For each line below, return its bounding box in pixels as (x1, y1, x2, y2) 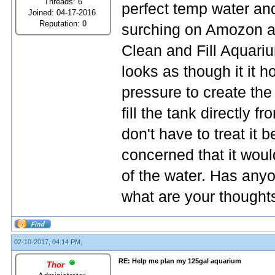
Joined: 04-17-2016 (28, 7, 98, 17)
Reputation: (39, 18, 83, 28)
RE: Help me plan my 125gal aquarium (118, 257, 241, 265)
